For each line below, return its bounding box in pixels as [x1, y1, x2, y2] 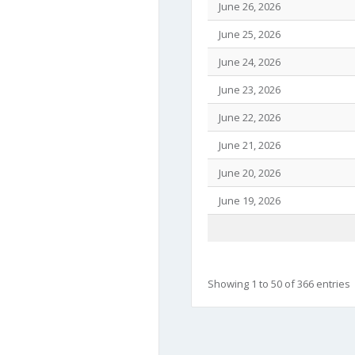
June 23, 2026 [214, 82, 281, 97]
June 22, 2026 [214, 110, 281, 124]
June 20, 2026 [214, 166, 281, 180]
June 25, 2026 [214, 27, 281, 41]
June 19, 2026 [214, 193, 281, 208]
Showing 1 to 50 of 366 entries [208, 277, 350, 291]
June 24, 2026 [214, 55, 281, 69]
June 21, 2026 [214, 138, 281, 152]
